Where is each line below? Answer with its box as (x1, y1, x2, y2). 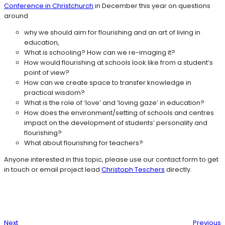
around (4, 11, 28, 21)
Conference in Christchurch (4, 1, 93, 11)
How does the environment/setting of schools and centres (24, 108, 214, 118)
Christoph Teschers (101, 165, 165, 175)
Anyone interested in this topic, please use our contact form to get (4, 155, 218, 165)
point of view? (24, 68, 69, 78)
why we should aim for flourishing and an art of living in (24, 28, 200, 38)
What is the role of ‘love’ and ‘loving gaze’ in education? (24, 98, 204, 108)
